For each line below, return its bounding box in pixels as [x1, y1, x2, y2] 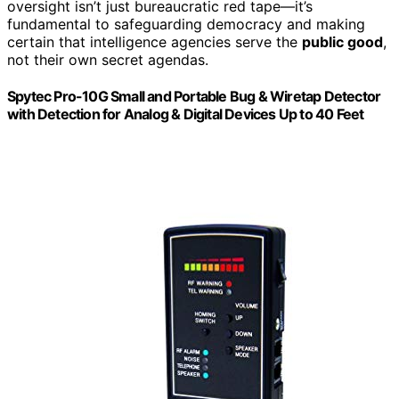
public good [302, 32, 383, 51]
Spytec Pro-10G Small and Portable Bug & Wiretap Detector [7, 87, 381, 106]
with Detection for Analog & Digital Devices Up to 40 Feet [7, 105, 364, 124]
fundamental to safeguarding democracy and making [7, 14, 365, 33]
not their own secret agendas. [7, 50, 208, 69]
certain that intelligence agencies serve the [7, 32, 302, 51]
